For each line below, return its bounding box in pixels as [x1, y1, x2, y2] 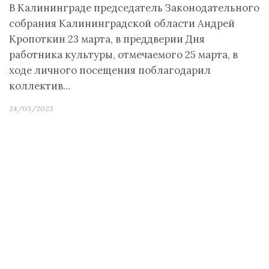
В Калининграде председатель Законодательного [9, 1, 259, 14]
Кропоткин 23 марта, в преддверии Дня [9, 32, 205, 46]
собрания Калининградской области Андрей [9, 17, 235, 30]
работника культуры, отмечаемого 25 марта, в [9, 48, 238, 61]
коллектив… [9, 79, 70, 92]
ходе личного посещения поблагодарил [9, 64, 211, 77]
